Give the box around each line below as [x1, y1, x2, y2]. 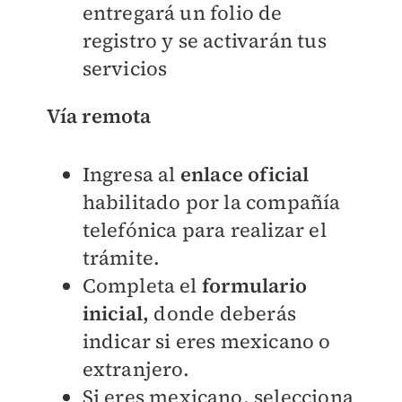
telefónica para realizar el [82, 215, 327, 243]
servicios [82, 54, 168, 82]
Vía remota [46, 101, 152, 129]
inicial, [82, 299, 150, 327]
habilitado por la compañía [82, 188, 341, 215]
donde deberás [149, 299, 296, 327]
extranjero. [82, 354, 190, 382]
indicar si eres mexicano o [82, 327, 331, 354]
